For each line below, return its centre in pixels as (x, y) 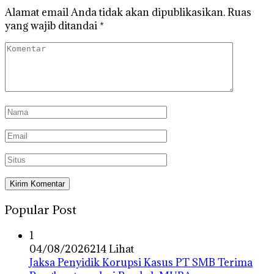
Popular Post (41, 209)
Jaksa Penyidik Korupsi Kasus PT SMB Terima (141, 262)
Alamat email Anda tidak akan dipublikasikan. (115, 13)
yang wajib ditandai (52, 26)
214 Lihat (112, 249)
